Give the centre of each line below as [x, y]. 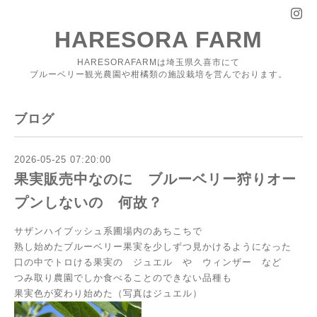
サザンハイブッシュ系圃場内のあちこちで [108, 231]
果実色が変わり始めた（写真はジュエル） [108, 293]
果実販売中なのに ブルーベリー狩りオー [155, 179]
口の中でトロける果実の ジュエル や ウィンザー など [148, 262]
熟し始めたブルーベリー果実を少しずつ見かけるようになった [153, 246]
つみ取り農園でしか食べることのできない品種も [128, 277]
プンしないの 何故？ [88, 203]
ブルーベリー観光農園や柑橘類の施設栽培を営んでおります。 [158, 74]
